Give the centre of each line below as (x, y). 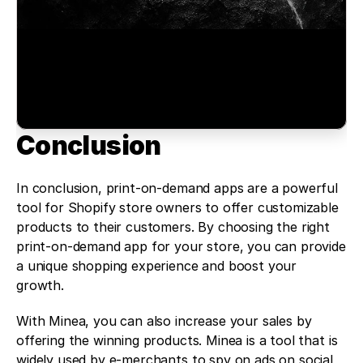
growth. (40, 286)
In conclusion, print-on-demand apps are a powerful (177, 188)
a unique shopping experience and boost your (157, 266)
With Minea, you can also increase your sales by (164, 321)
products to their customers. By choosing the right (173, 227)
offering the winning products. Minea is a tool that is (177, 341)
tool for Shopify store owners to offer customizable (177, 208)
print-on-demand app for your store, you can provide (181, 247)
